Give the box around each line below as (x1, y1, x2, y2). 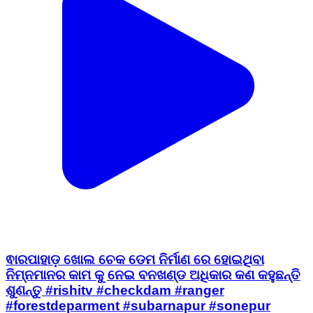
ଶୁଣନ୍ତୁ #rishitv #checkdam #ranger (6, 283, 224, 298)
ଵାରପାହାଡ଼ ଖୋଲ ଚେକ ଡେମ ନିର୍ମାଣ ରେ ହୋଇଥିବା (6, 252, 264, 268)
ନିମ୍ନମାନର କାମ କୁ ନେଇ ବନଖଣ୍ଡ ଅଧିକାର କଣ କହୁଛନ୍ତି (6, 268, 300, 283)
